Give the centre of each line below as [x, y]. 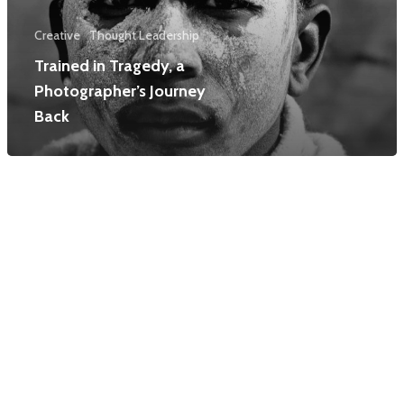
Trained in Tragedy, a [110, 65]
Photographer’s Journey [120, 91]
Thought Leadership [144, 35]
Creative [57, 35]
